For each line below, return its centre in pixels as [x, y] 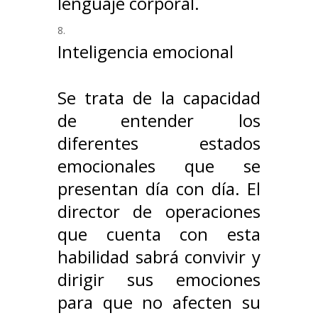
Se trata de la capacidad [159, 98]
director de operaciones [159, 212]
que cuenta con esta [159, 234]
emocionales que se [159, 166]
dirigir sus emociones [159, 280]
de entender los [159, 121]
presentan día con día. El [159, 189]
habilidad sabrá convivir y [159, 257]
